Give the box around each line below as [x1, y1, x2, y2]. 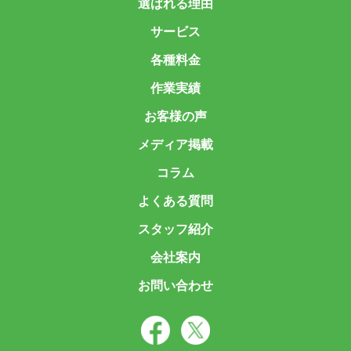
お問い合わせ [138, 276, 213, 295]
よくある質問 [138, 191, 213, 210]
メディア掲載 [138, 135, 213, 154]
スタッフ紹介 [138, 219, 213, 238]
